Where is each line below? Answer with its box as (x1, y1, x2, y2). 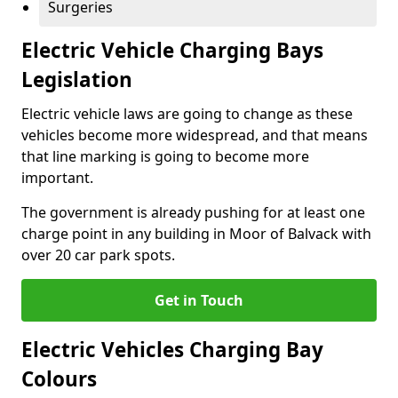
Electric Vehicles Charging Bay (21, 336, 323, 363)
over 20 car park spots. (21, 245, 175, 265)
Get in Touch (155, 291, 243, 310)
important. (21, 168, 93, 187)
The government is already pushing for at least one (21, 203, 365, 222)
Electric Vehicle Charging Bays (21, 36, 323, 64)
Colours (21, 365, 97, 393)
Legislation (21, 66, 132, 93)
